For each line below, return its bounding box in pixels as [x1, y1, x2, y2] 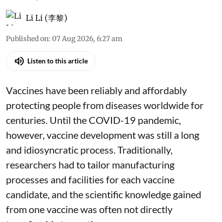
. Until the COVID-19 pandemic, [46, 113, 181, 126]
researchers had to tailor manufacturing [6, 158, 174, 170]
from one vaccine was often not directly [6, 203, 172, 215]
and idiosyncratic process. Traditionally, [6, 143, 172, 156]
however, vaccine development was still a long [6, 128, 199, 141]
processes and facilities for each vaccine [6, 173, 174, 185]
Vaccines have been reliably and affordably [6, 84, 187, 96]
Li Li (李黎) [26, 12, 67, 23]
